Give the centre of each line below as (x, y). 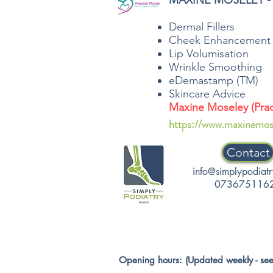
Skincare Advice (207, 94)
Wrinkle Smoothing (215, 67)
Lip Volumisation (209, 54)
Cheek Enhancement (220, 40)
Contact (248, 152)
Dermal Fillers (202, 27)
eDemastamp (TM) (214, 80)
